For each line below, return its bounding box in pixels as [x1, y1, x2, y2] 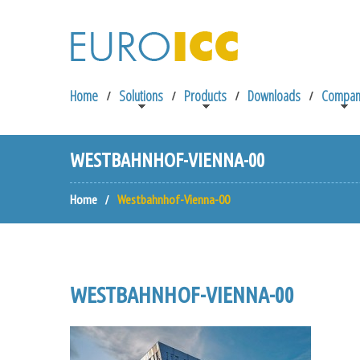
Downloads [247, 86, 301, 105]
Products [184, 86, 227, 105]
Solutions [119, 86, 163, 105]
